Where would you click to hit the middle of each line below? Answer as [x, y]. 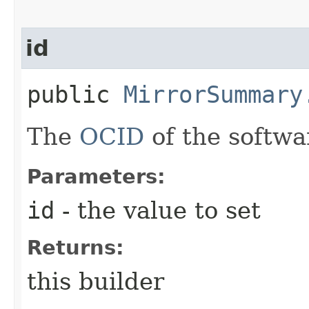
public [75, 94]
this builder [96, 281]
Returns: [76, 247]
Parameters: [96, 176]
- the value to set [158, 210]
